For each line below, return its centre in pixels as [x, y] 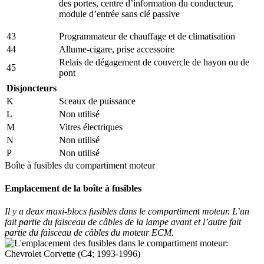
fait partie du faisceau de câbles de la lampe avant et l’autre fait [123, 222]
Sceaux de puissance [97, 101]
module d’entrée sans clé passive [119, 14]
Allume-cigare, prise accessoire [117, 49]
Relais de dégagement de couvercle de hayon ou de [154, 62]
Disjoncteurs [32, 88]
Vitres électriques [91, 127]
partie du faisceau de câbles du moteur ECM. [89, 233]
